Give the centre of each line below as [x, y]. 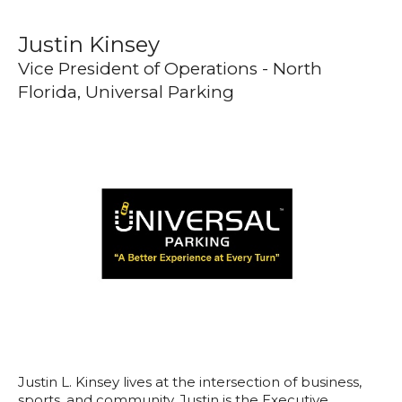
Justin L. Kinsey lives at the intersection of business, [190, 381]
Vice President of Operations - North [170, 69]
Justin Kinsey [89, 44]
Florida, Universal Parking [126, 92]
